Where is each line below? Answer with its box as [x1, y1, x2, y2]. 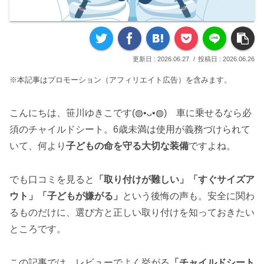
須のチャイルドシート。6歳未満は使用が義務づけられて [9, 124, 250, 135]
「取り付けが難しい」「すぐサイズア [94, 174, 255, 185]
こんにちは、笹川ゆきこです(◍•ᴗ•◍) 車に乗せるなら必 [9, 108, 252, 118]
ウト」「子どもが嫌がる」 [9, 191, 123, 202]
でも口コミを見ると [9, 174, 94, 185]
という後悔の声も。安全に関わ [123, 191, 255, 202]
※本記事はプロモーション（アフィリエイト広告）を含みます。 [9, 75, 232, 85]
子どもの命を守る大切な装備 [66, 141, 189, 151]
